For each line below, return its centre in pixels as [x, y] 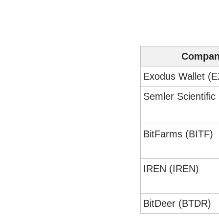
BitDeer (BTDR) [177, 204]
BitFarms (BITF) [178, 134]
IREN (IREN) [171, 169]
